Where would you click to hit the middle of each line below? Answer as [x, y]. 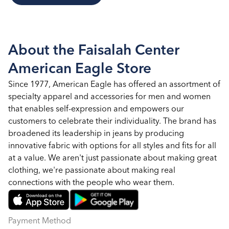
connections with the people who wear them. [91, 183]
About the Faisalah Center [94, 51]
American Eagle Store [80, 69]
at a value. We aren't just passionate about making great [112, 158]
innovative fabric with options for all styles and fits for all [112, 146]
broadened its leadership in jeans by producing [96, 134]
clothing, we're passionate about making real [92, 170]
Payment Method [40, 221]
